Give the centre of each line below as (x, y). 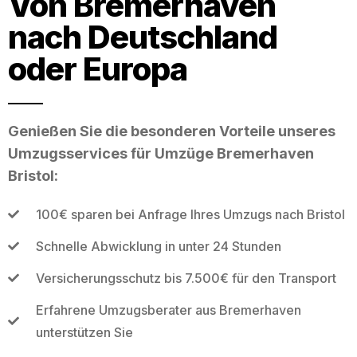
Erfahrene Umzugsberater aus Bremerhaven (168, 310)
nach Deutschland (143, 37)
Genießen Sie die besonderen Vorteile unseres (172, 131)
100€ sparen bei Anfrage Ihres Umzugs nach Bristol (190, 214)
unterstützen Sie (84, 332)
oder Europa (98, 69)
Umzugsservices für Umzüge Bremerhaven (161, 153)
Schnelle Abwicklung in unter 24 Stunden (158, 246)
